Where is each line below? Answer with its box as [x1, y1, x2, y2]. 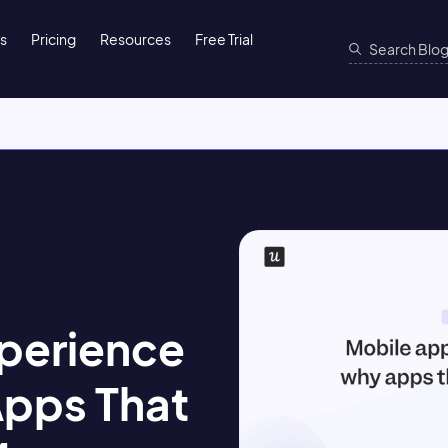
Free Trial [195, 30, 254, 48]
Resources [100, 30, 172, 48]
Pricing [31, 30, 77, 48]
